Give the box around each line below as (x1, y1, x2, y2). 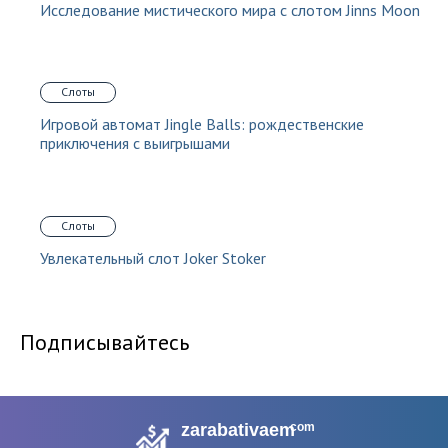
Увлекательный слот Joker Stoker (40, 248, 266, 269)
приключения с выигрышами (40, 133, 230, 154)
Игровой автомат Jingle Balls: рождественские (40, 114, 364, 135)
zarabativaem (180, 420, 295, 440)
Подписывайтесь (20, 328, 189, 357)
